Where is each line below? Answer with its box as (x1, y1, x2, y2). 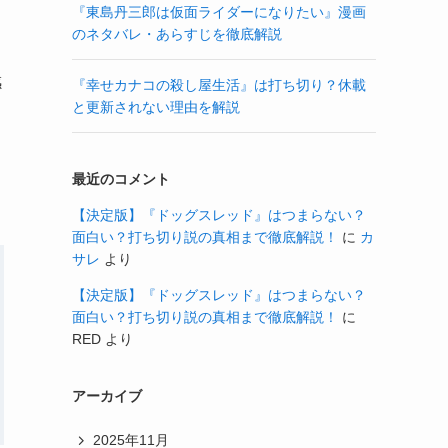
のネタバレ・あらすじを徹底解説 (72, 25, 282, 42)
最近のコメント (72, 170, 170, 187)
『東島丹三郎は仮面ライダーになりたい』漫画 (72, 3, 366, 20)
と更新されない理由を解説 (72, 98, 240, 115)
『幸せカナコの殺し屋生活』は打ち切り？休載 (72, 76, 366, 93)
